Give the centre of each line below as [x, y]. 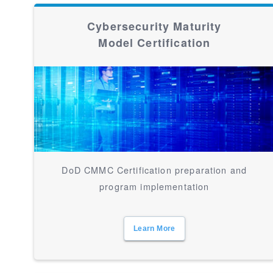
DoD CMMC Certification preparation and [154, 170]
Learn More [154, 229]
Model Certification [154, 43]
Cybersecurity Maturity [154, 26]
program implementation [154, 186]
